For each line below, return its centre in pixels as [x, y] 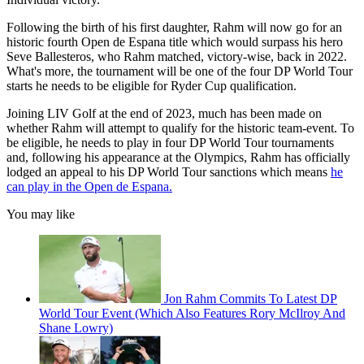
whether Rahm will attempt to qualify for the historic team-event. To [180, 128]
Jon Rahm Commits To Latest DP [251, 299]
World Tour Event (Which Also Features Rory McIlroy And [192, 314]
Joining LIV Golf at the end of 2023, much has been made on [164, 114]
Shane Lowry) [76, 328]
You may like [41, 214]
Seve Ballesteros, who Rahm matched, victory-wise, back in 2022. [177, 57]
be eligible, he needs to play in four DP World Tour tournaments [170, 143]
